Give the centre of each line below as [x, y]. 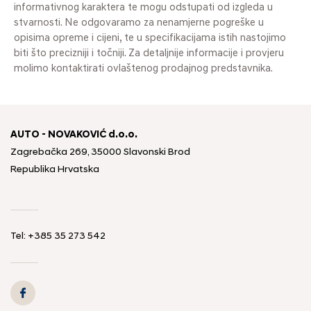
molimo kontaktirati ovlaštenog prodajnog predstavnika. [143, 69]
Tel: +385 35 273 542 [58, 236]
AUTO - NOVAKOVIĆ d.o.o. [74, 135]
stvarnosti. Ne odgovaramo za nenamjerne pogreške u [139, 23]
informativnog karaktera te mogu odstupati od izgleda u [143, 8]
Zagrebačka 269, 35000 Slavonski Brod [100, 152]
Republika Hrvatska [55, 169]
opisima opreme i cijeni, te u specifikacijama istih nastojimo [150, 38]
